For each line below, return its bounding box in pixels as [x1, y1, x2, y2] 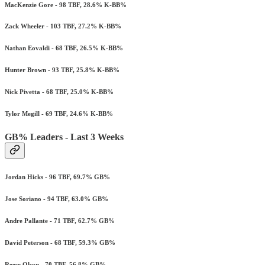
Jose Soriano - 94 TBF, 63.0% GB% [5, 195, 108, 203]
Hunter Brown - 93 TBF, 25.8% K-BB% [5, 66, 119, 74]
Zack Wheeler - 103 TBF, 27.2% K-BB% [5, 22, 121, 30]
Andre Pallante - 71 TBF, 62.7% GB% [5, 217, 115, 225]
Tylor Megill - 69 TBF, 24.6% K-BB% [5, 110, 113, 118]
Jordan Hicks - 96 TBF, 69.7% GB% [5, 173, 110, 181]
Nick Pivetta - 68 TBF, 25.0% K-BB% [5, 88, 114, 96]
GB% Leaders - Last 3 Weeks [5, 132, 124, 143]
